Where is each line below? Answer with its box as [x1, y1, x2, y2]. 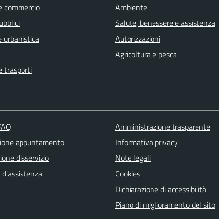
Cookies [115, 168, 140, 180]
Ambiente [115, 1, 147, 14]
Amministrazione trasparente [115, 121, 210, 133]
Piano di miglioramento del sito [115, 199, 215, 211]
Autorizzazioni [115, 33, 160, 45]
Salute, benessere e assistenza [115, 17, 215, 29]
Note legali [115, 152, 151, 164]
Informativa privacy [115, 136, 178, 149]
